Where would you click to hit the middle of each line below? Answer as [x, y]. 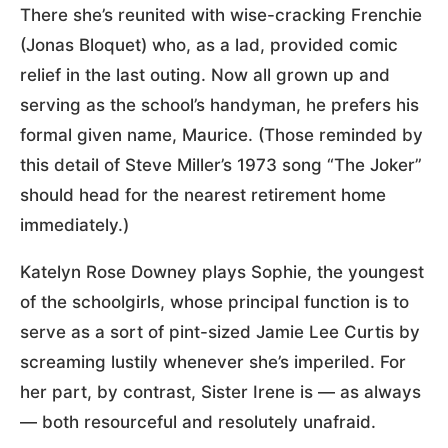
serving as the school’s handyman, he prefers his [219, 105]
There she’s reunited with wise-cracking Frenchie [221, 15]
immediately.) [74, 225]
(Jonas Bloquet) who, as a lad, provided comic [209, 45]
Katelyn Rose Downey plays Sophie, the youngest [222, 272]
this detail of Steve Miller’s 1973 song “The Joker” [221, 165]
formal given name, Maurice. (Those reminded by [221, 135]
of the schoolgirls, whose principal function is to [214, 302]
